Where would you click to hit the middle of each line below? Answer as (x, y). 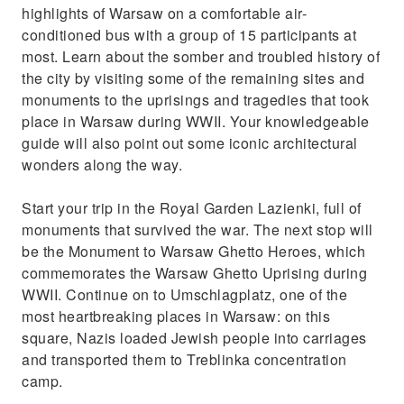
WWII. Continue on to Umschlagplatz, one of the (184, 294)
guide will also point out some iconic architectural (190, 143)
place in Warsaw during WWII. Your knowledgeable (196, 121)
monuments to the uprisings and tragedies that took (195, 100)
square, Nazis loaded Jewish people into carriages (194, 338)
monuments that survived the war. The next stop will (197, 230)
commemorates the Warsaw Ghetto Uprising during (194, 273)
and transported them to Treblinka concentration (184, 359)
